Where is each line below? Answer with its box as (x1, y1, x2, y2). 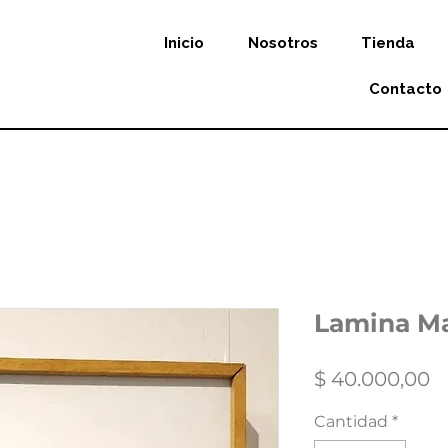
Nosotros (247, 34, 318, 52)
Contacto (369, 80, 442, 98)
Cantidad (314, 412, 388, 431)
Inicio (163, 34, 204, 52)
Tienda (361, 34, 416, 52)
